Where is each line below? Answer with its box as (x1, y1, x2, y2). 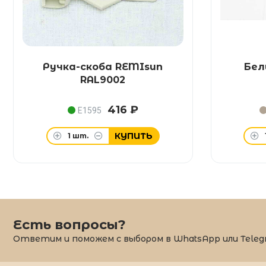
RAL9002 (80, 74, 126, 85)
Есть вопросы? (13, 217, 126, 233)
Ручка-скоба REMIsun (43, 61, 163, 72)
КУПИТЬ (114, 131, 153, 141)
